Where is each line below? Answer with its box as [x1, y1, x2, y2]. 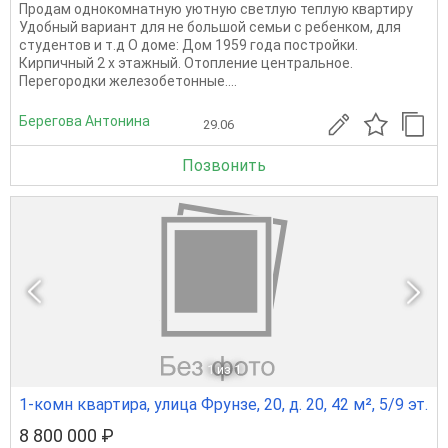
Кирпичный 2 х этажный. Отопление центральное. [19, 55, 353, 72]
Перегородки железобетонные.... [19, 73, 237, 90]
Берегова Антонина [19, 112, 150, 129]
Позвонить [182, 156, 266, 176]
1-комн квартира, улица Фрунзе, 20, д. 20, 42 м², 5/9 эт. [19, 395, 428, 415]
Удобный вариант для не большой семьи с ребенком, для [19, 19, 401, 36]
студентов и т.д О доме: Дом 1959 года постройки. [19, 37, 358, 54]
